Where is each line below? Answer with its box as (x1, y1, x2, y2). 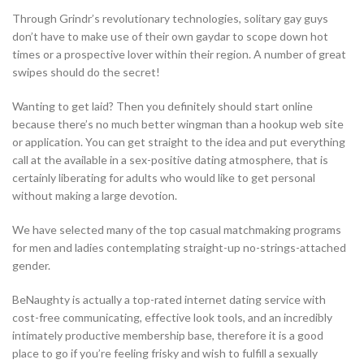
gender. (12, 258, 50, 273)
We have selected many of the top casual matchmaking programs (12, 223, 341, 237)
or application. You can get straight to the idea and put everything (12, 135, 345, 149)
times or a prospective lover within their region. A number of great (12, 47, 346, 62)
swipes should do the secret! (12, 65, 160, 80)
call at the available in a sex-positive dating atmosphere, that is (12, 153, 328, 167)
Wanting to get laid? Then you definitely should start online (12, 99, 313, 114)
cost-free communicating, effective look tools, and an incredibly (12, 310, 332, 325)
